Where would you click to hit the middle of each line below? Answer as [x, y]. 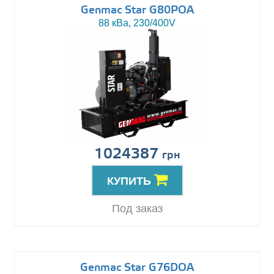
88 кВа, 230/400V [137, 23]
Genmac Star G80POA [137, 11]
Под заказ [137, 209]
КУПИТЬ [130, 181]
